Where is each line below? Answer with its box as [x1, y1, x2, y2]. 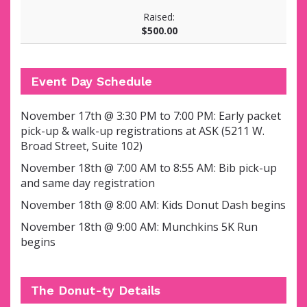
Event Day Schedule [31, 73, 152, 88]
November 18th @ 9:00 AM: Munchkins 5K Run [21, 219, 258, 234]
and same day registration [21, 175, 155, 191]
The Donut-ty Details [31, 282, 160, 297]
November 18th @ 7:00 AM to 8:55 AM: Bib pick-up [21, 160, 277, 175]
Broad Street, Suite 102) [21, 138, 143, 153]
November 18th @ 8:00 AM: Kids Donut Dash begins [21, 197, 286, 212]
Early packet [219, 108, 281, 123]
